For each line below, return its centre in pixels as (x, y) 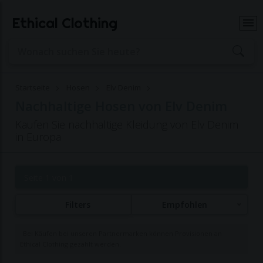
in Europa (38, 137)
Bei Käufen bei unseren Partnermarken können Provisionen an (123, 233)
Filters (78, 204)
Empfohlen (185, 205)
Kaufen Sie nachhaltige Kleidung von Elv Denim (127, 124)
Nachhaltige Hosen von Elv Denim (122, 106)
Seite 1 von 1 (49, 178)
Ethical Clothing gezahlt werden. (71, 244)
